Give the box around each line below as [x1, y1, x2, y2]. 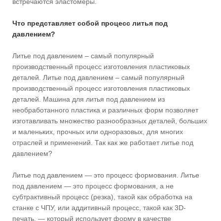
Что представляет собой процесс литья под [12, 19, 168, 27]
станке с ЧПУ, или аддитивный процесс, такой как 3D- [12, 203, 186, 212]
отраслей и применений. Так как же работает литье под [12, 138, 193, 147]
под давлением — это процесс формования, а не [12, 182, 174, 190]
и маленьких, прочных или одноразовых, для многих [12, 127, 183, 136]
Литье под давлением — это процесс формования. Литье [12, 171, 199, 179]
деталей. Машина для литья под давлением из [12, 95, 165, 103]
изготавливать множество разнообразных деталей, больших [12, 116, 207, 125]
